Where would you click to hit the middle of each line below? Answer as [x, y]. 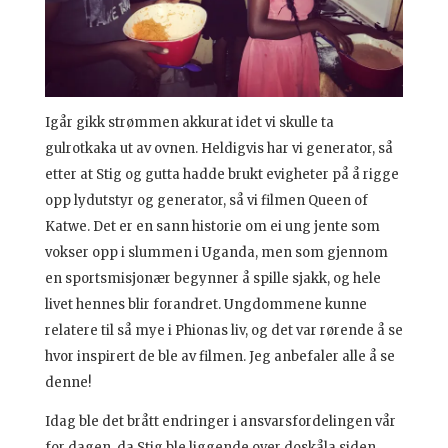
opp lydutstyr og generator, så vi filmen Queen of [206, 200]
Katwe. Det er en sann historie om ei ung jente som [212, 226]
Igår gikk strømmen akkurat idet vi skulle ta [189, 122]
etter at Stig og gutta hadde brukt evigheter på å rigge [221, 174]
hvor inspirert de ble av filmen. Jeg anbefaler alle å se [219, 356]
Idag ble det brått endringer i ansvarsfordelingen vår [220, 421]
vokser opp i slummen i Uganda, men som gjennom [216, 252]
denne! [67, 382]
